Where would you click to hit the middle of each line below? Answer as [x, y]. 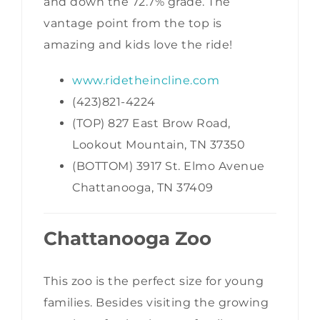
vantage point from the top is [133, 23]
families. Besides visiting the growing [156, 302]
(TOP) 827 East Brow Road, [151, 123]
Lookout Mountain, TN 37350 [159, 144]
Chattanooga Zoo [127, 238]
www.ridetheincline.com [146, 80]
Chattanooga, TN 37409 [143, 187]
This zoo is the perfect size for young [154, 281]
